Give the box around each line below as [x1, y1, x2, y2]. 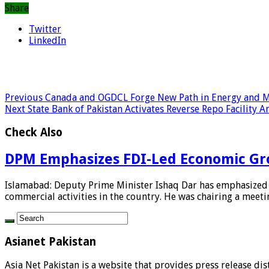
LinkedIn [29, 35, 66, 47]
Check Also [5, 125, 62, 139]
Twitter [29, 23, 61, 35]
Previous [5, 92, 43, 104]
